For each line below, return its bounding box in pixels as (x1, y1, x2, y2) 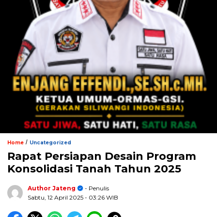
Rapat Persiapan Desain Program (7, 149, 196, 163)
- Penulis (83, 184, 109, 192)
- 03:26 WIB (85, 193, 118, 201)
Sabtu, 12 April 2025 (28, 193, 85, 201)
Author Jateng (28, 184, 76, 192)
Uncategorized (30, 139, 71, 146)
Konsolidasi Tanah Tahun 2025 (7, 162, 181, 175)
